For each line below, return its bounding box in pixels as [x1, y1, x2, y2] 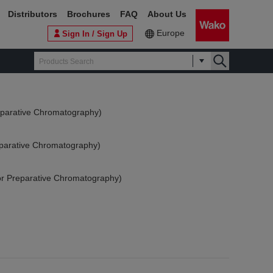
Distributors [8, 9, 57, 19]
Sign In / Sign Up [62, 29, 127, 38]
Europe [157, 28, 185, 38]
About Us [147, 9, 186, 19]
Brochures [67, 9, 110, 19]
